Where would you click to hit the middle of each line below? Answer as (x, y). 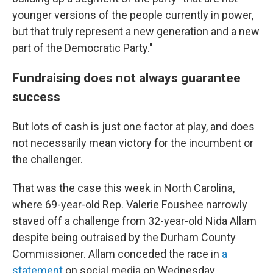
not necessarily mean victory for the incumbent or (133, 143)
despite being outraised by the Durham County (124, 237)
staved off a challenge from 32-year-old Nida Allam (134, 221)
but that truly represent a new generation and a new (136, 31)
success (36, 97)
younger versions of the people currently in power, (133, 15)
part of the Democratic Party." (83, 48)
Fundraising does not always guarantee (126, 78)
